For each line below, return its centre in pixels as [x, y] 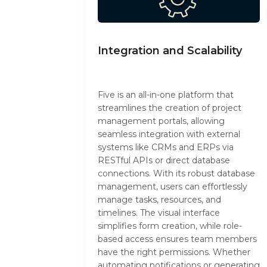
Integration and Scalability [170, 51]
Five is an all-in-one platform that [166, 95]
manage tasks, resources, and [159, 200]
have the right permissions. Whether [174, 252]
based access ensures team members [177, 239]
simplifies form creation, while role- [170, 226]
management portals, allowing [161, 121]
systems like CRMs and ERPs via [166, 148]
